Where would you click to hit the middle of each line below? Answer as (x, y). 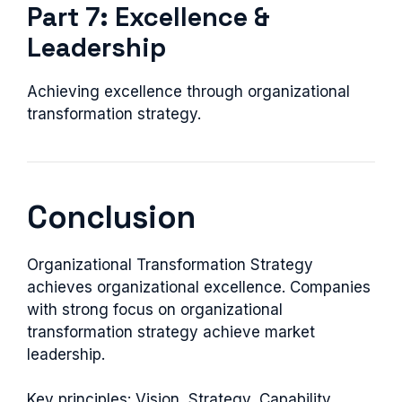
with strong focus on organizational (155, 309)
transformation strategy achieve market (171, 332)
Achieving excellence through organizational (188, 91)
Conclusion (111, 217)
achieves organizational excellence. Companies (199, 287)
